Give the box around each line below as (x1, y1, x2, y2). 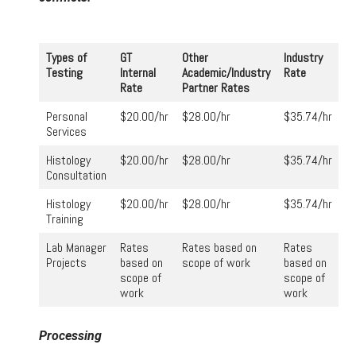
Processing (39, 327, 102, 343)
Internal (120, 64, 156, 81)
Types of (46, 48, 87, 66)
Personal (46, 107, 87, 125)
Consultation (46, 166, 106, 184)
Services (46, 122, 87, 140)
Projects (46, 253, 87, 271)
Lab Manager (46, 238, 106, 256)
